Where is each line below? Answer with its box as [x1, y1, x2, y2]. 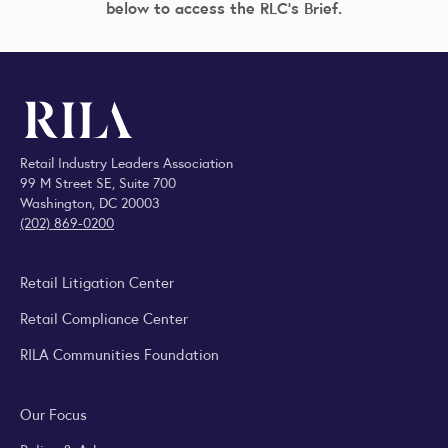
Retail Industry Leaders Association [20, 151, 233, 172]
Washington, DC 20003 [20, 191, 160, 212]
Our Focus [20, 401, 87, 425]
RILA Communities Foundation [20, 341, 219, 365]
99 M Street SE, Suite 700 [20, 171, 176, 192]
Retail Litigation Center [20, 269, 174, 293]
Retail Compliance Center [20, 305, 188, 329]
